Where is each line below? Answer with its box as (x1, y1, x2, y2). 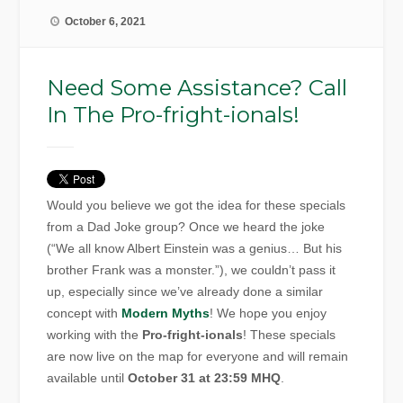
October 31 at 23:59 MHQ (128, 371, 282, 386)
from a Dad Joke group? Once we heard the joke (47, 219, 326, 235)
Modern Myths (121, 306, 210, 321)
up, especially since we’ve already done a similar (47, 284, 324, 300)
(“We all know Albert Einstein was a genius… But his (47, 241, 343, 256)
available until (47, 371, 129, 386)
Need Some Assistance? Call (47, 75, 348, 102)
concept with (47, 306, 122, 321)
